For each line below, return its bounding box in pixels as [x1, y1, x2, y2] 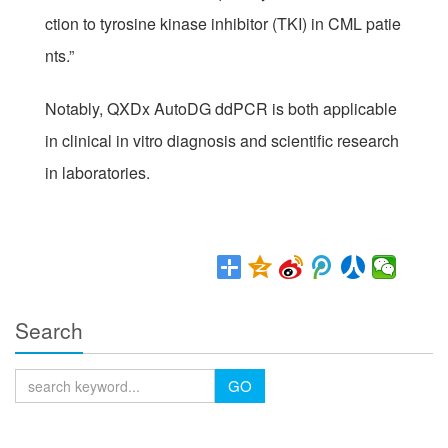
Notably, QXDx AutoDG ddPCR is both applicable [45, 97, 397, 120]
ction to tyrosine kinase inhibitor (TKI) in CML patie [45, 12, 401, 35]
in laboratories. [45, 161, 150, 184]
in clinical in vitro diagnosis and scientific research [45, 129, 399, 152]
